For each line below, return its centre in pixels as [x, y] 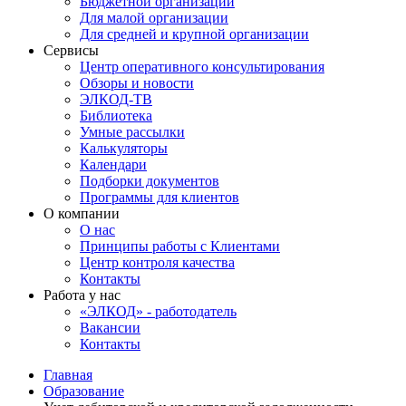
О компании [82, 213]
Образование [84, 391]
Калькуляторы [124, 148]
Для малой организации [154, 18]
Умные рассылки [132, 132]
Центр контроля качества [157, 262]
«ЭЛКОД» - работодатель [158, 311]
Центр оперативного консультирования [202, 67]
